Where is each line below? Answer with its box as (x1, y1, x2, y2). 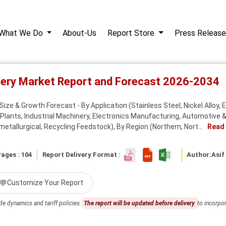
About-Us (63, 28, 97, 38)
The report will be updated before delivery (84, 199, 196, 207)
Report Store (107, 28, 157, 38)
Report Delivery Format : (42, 150, 124, 158)
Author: (187, 150, 212, 158)
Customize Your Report (7, 179, 83, 187)
